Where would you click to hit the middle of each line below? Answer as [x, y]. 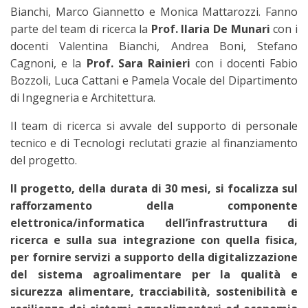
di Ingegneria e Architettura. [83, 98]
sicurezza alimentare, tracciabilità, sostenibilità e [154, 291]
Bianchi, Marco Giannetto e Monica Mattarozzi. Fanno [154, 12]
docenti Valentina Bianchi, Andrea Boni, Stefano [154, 46]
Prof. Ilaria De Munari [210, 29]
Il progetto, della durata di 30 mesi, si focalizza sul [154, 188]
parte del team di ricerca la [81, 29]
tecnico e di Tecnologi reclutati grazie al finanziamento [154, 143]
